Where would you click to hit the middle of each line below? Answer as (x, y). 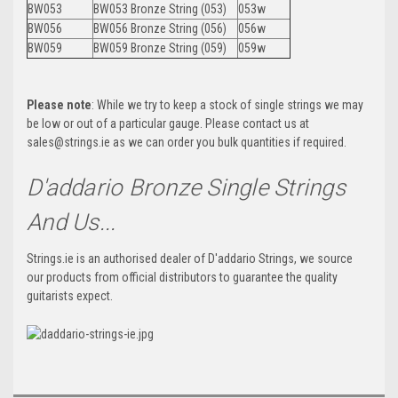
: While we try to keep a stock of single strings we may (227, 105)
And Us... (72, 223)
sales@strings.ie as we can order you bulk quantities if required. (187, 143)
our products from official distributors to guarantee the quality (182, 278)
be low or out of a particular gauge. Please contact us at (168, 124)
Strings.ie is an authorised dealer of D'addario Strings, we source (190, 259)
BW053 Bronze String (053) (160, 9)
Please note (59, 105)
